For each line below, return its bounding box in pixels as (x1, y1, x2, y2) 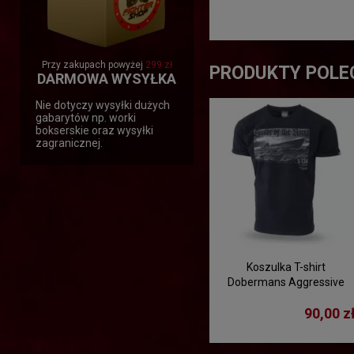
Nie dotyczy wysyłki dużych (36, 98, 170, 111)
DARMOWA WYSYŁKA (37, 70, 176, 87)
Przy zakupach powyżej (41, 58, 145, 70)
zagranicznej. (36, 136, 103, 149)
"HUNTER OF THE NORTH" (223, 290, 350, 303)
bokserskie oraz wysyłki (36, 123, 153, 137)
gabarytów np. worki (36, 111, 136, 124)
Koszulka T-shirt (247, 260, 326, 273)
